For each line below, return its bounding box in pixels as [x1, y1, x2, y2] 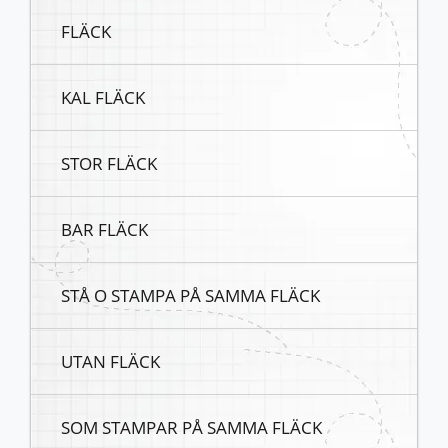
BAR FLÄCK [61, 217, 148, 242]
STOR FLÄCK [61, 151, 157, 176]
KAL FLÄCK [61, 85, 145, 110]
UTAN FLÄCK [61, 349, 160, 374]
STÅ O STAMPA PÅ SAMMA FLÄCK [61, 283, 320, 308]
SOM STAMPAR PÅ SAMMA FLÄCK [61, 415, 322, 440]
